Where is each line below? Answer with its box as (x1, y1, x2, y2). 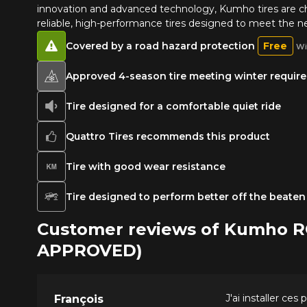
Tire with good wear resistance (65, 160, 225, 173)
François (53, 292, 103, 306)
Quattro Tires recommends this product (65, 130, 270, 143)
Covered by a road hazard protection (65, 40, 258, 53)
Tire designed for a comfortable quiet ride (65, 99, 281, 112)
